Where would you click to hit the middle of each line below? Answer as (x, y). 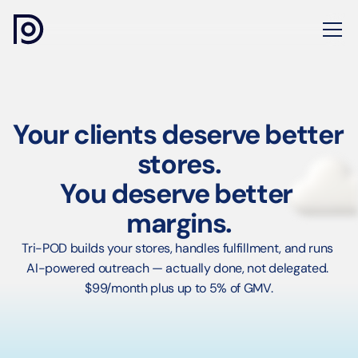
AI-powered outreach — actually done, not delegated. (177, 268)
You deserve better (176, 194)
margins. (179, 223)
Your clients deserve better (178, 135)
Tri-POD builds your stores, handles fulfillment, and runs (178, 248)
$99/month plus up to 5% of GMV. (179, 288)
